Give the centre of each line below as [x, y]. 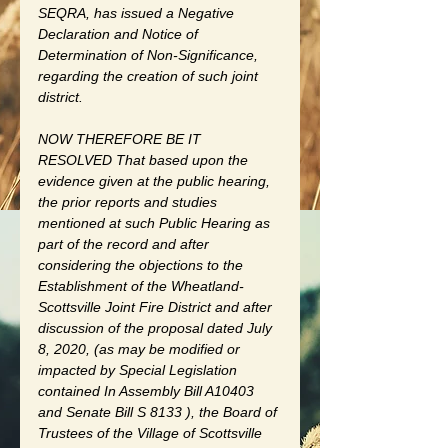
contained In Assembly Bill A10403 [148, 390]
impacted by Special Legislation [139, 369]
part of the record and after [125, 243]
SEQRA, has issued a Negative [138, 12]
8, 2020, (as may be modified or [141, 348]
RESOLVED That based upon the [145, 159]
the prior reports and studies [129, 201]
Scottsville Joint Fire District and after [157, 306]
